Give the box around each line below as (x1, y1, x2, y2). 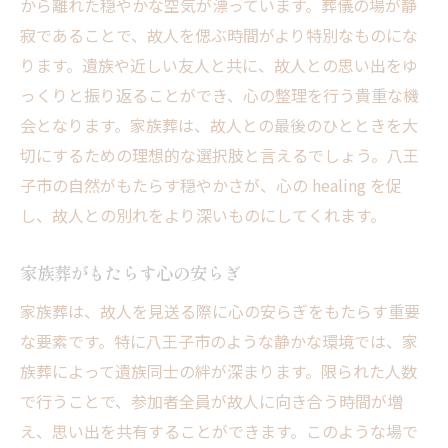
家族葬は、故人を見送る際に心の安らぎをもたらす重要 (20, 299, 420, 324)
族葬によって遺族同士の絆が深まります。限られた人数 (20, 359, 417, 384)
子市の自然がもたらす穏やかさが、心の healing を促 (20, 173, 402, 198)
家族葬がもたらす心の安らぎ (20, 260, 241, 286)
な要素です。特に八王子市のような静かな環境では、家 (20, 329, 418, 354)
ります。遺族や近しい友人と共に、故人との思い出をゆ (20, 53, 418, 78)
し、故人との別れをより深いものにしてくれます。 (20, 203, 386, 228)
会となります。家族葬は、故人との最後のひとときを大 (20, 113, 418, 138)
